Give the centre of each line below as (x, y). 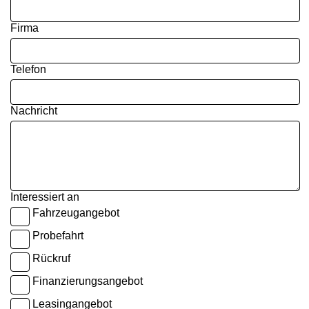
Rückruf (51, 259)
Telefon (28, 70)
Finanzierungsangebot (88, 281)
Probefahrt (58, 236)
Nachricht (34, 111)
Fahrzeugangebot (76, 213)
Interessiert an (45, 197)
